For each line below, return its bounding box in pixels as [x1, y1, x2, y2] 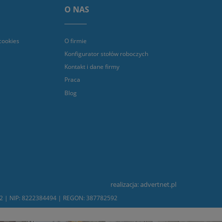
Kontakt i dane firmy [64, 62, 119, 71]
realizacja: [111, 179, 140, 189]
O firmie [64, 36, 87, 45]
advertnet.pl [140, 179, 176, 189]
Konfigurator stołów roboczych [64, 49, 148, 58]
